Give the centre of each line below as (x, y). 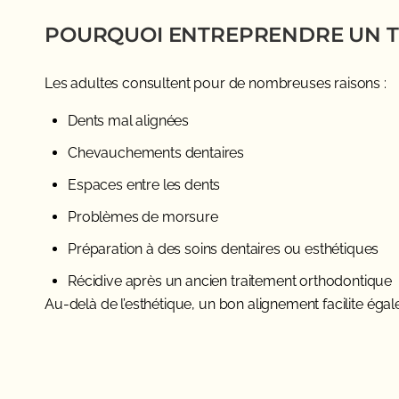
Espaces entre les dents (144, 184)
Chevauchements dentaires (156, 152)
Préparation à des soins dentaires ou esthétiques (224, 248)
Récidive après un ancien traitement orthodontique (230, 281)
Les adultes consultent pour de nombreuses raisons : (216, 83)
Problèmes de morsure (143, 216)
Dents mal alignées (129, 120)
